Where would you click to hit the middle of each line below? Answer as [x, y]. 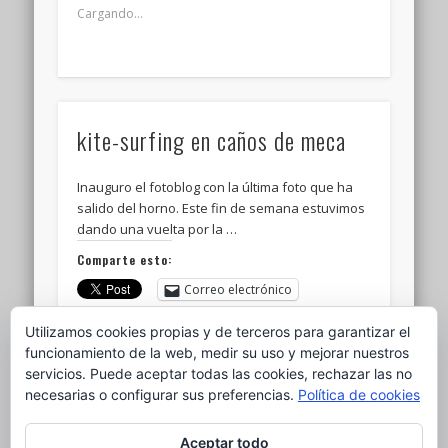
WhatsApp [316, 320]
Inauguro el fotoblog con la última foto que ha [215, 187]
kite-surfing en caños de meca [212, 140]
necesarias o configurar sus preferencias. [161, 394]
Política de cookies [359, 394]
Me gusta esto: [124, 372]
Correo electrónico [238, 290]
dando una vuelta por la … [157, 229]
